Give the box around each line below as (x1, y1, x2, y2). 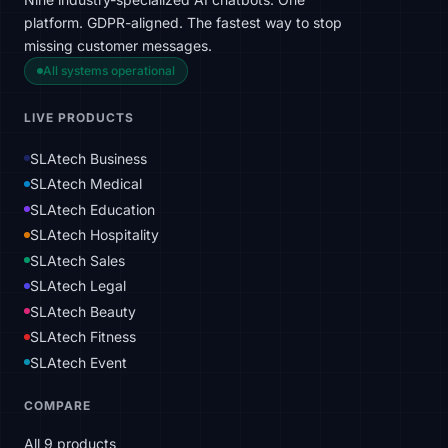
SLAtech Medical (30, 175, 142, 192)
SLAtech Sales (30, 251, 125, 269)
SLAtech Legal (30, 277, 126, 294)
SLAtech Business (30, 149, 147, 167)
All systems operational (43, 63, 175, 78)
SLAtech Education (30, 200, 155, 218)
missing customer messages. (24, 37, 212, 54)
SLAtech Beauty (30, 302, 136, 320)
